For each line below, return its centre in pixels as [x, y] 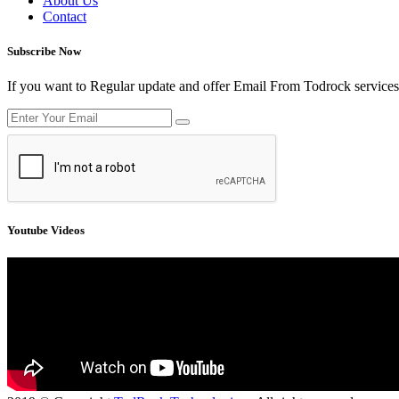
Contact [65, 16]
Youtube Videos [46, 231]
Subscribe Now [44, 51]
